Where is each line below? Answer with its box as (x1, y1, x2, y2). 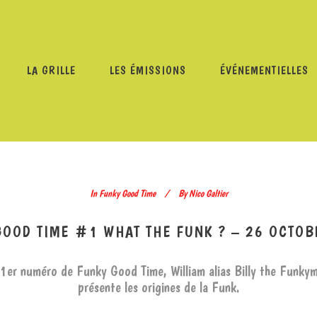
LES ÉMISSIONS (110, 64, 187, 77)
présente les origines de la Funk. (77, 279, 240, 296)
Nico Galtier (188, 188, 228, 199)
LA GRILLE (27, 64, 76, 77)
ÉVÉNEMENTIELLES (220, 64, 309, 77)
